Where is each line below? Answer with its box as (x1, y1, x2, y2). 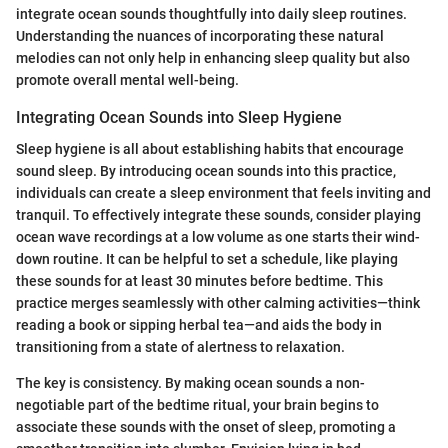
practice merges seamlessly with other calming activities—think (16, 294, 420, 311)
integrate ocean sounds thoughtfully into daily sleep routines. (16, 5, 407, 22)
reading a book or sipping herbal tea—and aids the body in (16, 316, 382, 333)
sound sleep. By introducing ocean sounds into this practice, (16, 162, 396, 179)
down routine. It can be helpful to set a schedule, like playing (16, 250, 398, 267)
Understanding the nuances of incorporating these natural (16, 27, 384, 44)
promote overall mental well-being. (16, 71, 239, 88)
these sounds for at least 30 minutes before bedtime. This (16, 272, 383, 289)
